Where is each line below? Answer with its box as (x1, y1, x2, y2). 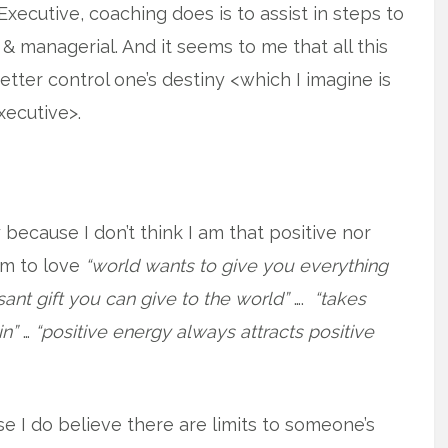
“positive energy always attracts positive (35, 321, 374, 342)
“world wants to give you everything (85, 255, 388, 276)
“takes (314, 288, 366, 309)
